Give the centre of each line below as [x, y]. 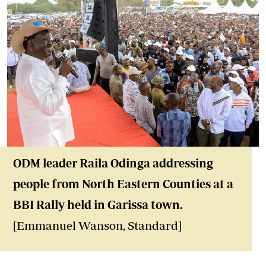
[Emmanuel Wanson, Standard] [97, 225]
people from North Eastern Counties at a [123, 184]
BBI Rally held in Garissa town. [98, 205]
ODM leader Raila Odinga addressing [113, 163]
